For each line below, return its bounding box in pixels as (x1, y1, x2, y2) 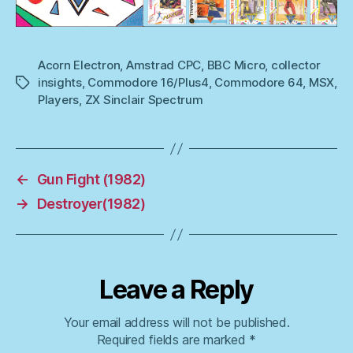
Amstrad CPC (125, 58, 202, 73)
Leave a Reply (99, 274, 254, 306)
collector (270, 58, 321, 73)
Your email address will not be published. (63, 314, 290, 331)
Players (38, 92, 80, 108)
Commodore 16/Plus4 (87, 75, 209, 91)
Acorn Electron (38, 58, 121, 73)
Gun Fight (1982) (36, 171, 146, 188)
